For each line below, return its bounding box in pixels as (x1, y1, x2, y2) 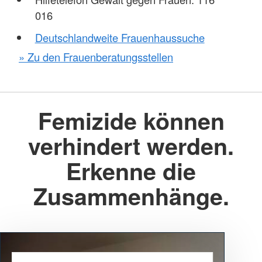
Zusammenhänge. (33, 180, 229, 213)
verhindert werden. (28, 129, 234, 163)
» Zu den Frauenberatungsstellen (19, 49, 173, 64)
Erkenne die (66, 154, 196, 188)
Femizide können (37, 104, 225, 137)
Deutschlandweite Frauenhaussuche (35, 29, 205, 45)
